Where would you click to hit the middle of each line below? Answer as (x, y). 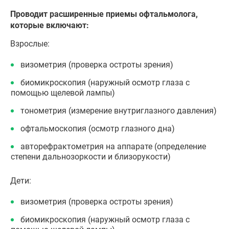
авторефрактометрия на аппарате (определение (113, 146)
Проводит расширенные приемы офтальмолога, (104, 14)
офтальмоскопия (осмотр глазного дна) (98, 129)
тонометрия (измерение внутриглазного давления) (119, 111)
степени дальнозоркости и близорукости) (91, 157)
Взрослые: (30, 44)
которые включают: (50, 25)
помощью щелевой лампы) (63, 93)
